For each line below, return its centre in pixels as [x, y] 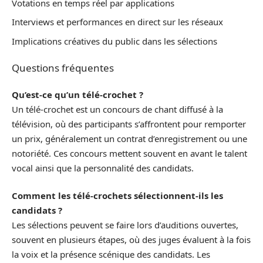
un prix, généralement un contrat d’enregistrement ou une [129, 138]
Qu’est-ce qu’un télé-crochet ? [77, 94]
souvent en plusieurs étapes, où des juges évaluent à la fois [131, 240]
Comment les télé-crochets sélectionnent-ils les [117, 196]
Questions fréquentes [63, 68]
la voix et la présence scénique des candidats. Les [111, 254]
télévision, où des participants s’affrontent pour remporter [129, 124]
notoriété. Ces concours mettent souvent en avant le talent [129, 153]
